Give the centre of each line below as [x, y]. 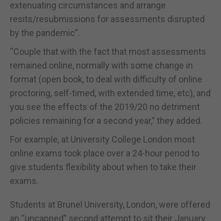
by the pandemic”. [45, 33]
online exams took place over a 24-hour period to [105, 153]
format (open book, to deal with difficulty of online [106, 79]
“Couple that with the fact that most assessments [108, 51]
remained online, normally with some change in [101, 65]
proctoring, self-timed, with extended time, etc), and [110, 93]
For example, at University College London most [102, 139]
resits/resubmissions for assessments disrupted [107, 19]
